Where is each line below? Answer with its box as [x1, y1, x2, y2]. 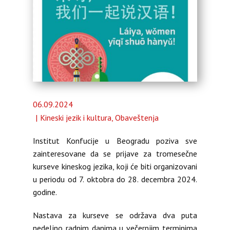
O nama [47, 25, 81, 38]
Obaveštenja [115, 112, 159, 123]
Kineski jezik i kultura [40, 112, 111, 123]
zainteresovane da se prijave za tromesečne [33, 148, 197, 159]
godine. [33, 187, 57, 197]
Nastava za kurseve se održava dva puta [33, 210, 197, 220]
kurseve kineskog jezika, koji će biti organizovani [33, 161, 197, 171]
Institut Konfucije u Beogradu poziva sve [33, 136, 197, 146]
